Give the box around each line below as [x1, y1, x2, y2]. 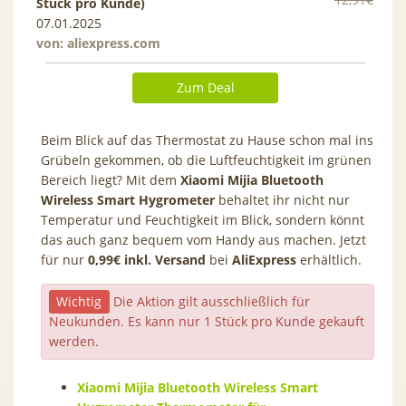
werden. [49, 332, 99, 350]
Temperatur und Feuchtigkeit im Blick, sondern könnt [41, 210, 364, 228]
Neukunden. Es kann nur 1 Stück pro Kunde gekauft [49, 312, 364, 330]
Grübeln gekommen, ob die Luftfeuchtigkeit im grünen [41, 150, 372, 169]
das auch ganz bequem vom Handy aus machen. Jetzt [41, 230, 366, 248]
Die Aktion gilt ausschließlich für [109, 292, 310, 310]
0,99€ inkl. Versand [88, 250, 206, 268]
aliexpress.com [67, 34, 160, 52]
